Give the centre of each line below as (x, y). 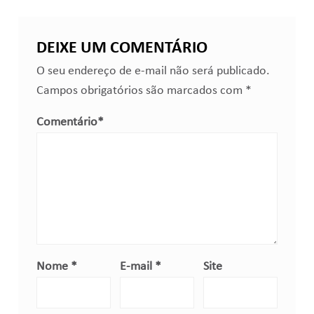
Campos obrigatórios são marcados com (141, 90)
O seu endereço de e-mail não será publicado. (153, 71)
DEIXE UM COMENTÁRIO (122, 48)
